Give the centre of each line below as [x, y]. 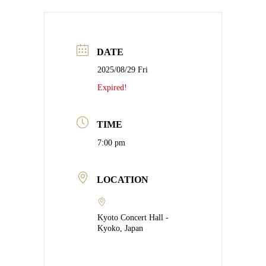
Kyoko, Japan [120, 228]
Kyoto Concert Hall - [133, 217]
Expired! [112, 87]
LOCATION [123, 179]
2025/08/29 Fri [123, 69]
